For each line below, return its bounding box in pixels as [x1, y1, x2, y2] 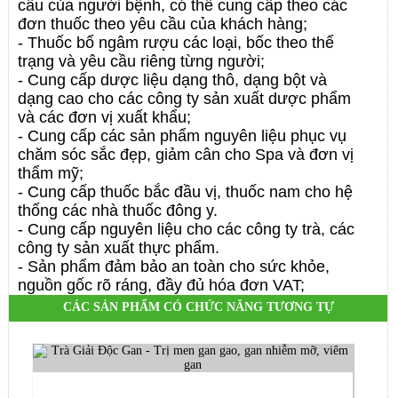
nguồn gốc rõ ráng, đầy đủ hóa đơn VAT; [18, 276, 306, 295]
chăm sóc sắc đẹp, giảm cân [18, 146, 226, 164]
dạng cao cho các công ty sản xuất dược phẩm [18, 90, 352, 108]
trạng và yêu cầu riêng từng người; [18, 52, 266, 71]
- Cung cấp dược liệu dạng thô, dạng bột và [18, 71, 328, 90]
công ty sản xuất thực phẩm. [18, 239, 220, 258]
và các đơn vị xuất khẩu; [18, 108, 192, 127]
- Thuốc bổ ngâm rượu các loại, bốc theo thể [18, 34, 335, 52]
